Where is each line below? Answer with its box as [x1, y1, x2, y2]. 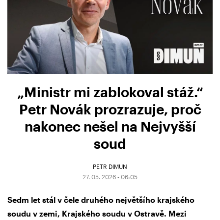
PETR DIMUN [93, 163, 127, 170]
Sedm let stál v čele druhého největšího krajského [7, 195, 194, 205]
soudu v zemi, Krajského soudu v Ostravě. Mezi [7, 209, 187, 219]
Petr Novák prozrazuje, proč [19, 101, 201, 118]
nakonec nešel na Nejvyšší [24, 118, 196, 135]
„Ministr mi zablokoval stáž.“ [17, 83, 203, 101]
